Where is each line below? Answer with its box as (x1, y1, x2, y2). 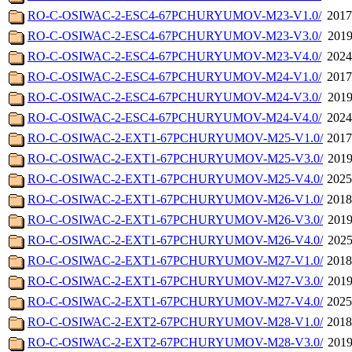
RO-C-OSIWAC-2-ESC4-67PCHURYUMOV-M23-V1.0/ (27, 9, 321, 23)
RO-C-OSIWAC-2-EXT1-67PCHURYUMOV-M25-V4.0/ (27, 172, 323, 186)
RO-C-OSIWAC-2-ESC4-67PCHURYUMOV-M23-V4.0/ (27, 49, 321, 64)
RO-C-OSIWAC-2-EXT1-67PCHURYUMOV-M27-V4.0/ (27, 295, 323, 309)
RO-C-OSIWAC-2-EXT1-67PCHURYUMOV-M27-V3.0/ (27, 274, 323, 288)
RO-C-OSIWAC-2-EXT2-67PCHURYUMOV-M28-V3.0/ (27, 335, 323, 350)
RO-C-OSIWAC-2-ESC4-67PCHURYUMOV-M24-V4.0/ (27, 111, 321, 125)
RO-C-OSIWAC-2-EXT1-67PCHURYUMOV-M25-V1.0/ (27, 131, 323, 145)
